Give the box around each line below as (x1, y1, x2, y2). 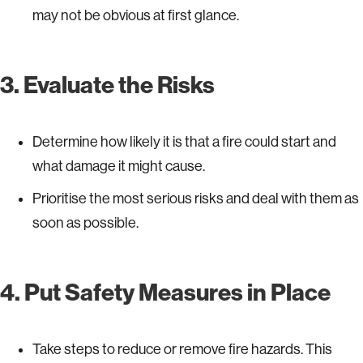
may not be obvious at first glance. (32, 6, 239, 23)
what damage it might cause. (32, 157, 205, 174)
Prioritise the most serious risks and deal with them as (32, 190, 359, 207)
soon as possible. (32, 214, 139, 231)
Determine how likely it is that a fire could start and (32, 133, 336, 150)
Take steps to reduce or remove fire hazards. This (32, 340, 332, 357)
